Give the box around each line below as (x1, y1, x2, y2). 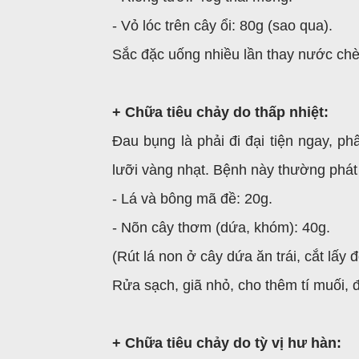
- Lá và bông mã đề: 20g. (112, 191, 272, 207)
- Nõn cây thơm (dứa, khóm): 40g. (112, 220, 330, 236)
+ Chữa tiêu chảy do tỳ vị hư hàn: (112, 335, 341, 351)
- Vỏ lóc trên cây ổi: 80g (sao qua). (112, 18, 333, 34)
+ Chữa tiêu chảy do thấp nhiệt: (112, 104, 329, 120)
